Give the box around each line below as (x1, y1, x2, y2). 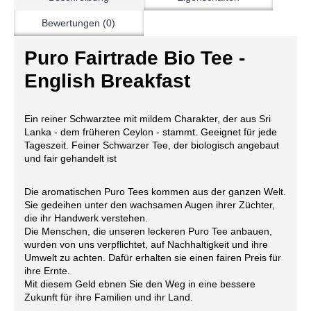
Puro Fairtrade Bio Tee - (24, 47, 245, 69)
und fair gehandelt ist (24, 153, 117, 164)
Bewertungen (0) (42, 17, 116, 28)
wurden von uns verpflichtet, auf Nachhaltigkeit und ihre (24, 239, 268, 250)
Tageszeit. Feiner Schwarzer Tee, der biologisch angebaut (24, 140, 279, 151)
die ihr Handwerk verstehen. (24, 212, 148, 224)
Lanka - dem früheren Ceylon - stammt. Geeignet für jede (24, 126, 277, 137)
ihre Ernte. (24, 265, 70, 276)
